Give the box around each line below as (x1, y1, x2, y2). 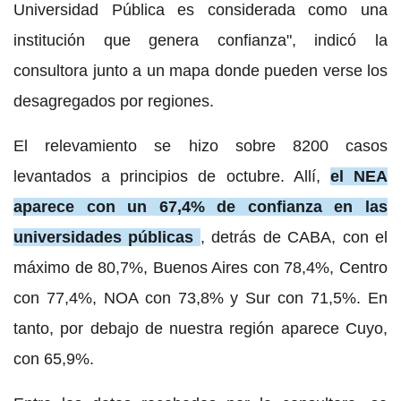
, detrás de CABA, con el (200, 227, 388, 246)
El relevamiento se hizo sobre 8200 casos (13, 136, 388, 155)
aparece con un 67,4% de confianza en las (13, 197, 388, 216)
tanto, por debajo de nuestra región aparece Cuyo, (13, 319, 388, 337)
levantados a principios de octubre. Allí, (13, 166, 330, 185)
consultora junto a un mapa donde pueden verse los (13, 61, 388, 80)
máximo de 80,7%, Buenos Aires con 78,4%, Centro (13, 258, 388, 277)
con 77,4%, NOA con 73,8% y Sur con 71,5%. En (13, 288, 388, 307)
